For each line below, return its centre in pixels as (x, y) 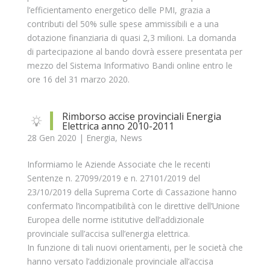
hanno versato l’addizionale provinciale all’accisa (120, 261)
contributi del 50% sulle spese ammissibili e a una (123, 24)
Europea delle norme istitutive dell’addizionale (115, 220)
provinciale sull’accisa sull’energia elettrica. (108, 234)
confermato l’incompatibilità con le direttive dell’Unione (133, 206)
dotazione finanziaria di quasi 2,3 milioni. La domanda (131, 38)
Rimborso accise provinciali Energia (141, 116)
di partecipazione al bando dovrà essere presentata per (134, 52)
